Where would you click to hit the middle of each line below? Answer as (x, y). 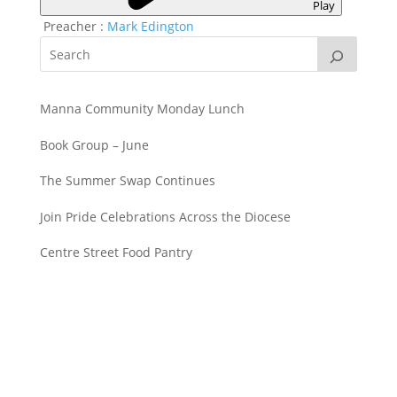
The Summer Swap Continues (127, 180)
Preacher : (73, 26)
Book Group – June (94, 144)
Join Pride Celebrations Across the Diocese (165, 216)
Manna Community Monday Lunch (142, 109)
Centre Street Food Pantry (116, 252)
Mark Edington (150, 26)
